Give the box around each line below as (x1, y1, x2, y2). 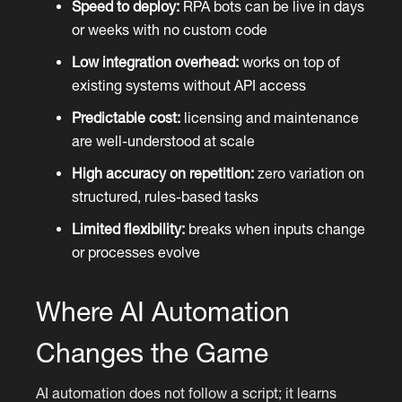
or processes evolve (72, 243, 201, 260)
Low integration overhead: (72, 53, 240, 70)
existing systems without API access (72, 76, 307, 93)
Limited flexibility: (72, 220, 186, 237)
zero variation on (254, 164, 365, 181)
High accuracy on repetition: (72, 164, 255, 181)
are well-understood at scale (72, 132, 256, 149)
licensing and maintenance (180, 109, 360, 126)
